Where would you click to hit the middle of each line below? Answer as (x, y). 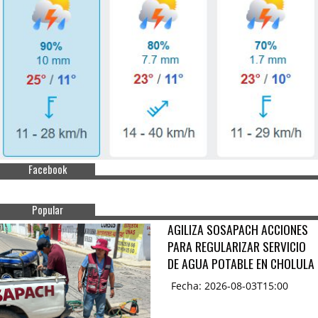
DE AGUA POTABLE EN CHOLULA (241, 264)
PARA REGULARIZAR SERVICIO (237, 247)
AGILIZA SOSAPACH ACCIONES (238, 230)
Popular (48, 210)
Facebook (48, 170)
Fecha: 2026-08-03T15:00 (230, 286)
